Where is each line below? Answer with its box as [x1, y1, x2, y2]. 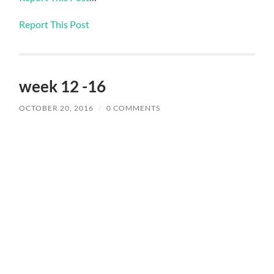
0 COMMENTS [106, 103, 161, 113]
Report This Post [19, 18, 90, 31]
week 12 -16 [19, 76, 106, 97]
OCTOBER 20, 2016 [19, 103, 94, 113]
